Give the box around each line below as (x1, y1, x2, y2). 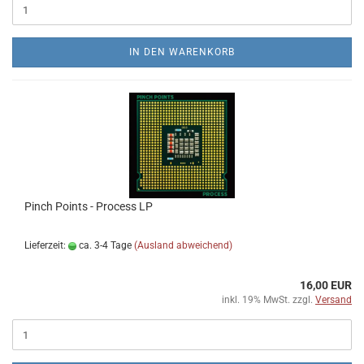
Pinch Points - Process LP (24, 200, 153, 213)
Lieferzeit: (24, 240, 68, 251)
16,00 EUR (300, 279, 352, 292)
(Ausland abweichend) (134, 240, 232, 251)
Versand (315, 294, 352, 305)
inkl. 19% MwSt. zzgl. (222, 294, 315, 305)
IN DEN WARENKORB (129, 46, 235, 58)
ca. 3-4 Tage (76, 240, 132, 251)
